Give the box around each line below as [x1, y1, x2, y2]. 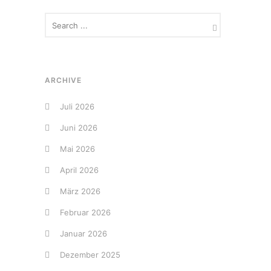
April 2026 [60, 165, 99, 175]
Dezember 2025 [60, 250, 120, 260]
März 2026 [60, 186, 100, 196]
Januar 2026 [60, 229, 107, 238]
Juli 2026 [60, 102, 94, 111]
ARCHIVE [45, 76, 82, 85]
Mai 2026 [60, 144, 95, 154]
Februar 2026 [60, 207, 111, 217]
